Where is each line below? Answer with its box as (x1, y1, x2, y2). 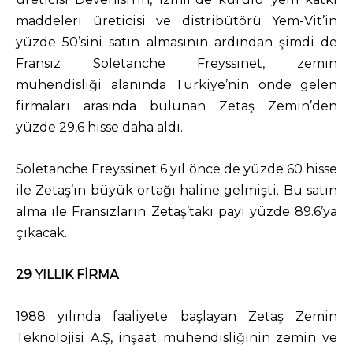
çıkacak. (16, 225, 67, 240)
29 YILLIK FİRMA (16, 267, 118, 282)
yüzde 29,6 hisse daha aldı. (16, 120, 183, 135)
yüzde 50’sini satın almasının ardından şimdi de (16, 35, 337, 50)
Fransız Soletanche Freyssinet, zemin (16, 56, 337, 71)
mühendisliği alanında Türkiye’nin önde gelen (16, 77, 337, 92)
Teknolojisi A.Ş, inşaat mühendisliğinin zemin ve (16, 330, 337, 345)
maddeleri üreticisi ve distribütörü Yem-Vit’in (16, 13, 337, 28)
